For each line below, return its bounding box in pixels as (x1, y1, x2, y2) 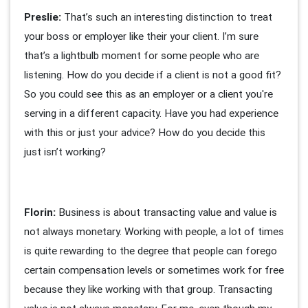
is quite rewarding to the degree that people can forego (24, 243, 277, 257)
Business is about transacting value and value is (56, 205, 277, 219)
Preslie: (24, 10, 61, 23)
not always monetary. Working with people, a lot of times (24, 224, 284, 238)
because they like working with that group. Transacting (24, 282, 272, 296)
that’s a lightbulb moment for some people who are (24, 48, 259, 62)
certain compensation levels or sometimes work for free (24, 263, 284, 276)
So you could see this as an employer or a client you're (24, 87, 273, 100)
